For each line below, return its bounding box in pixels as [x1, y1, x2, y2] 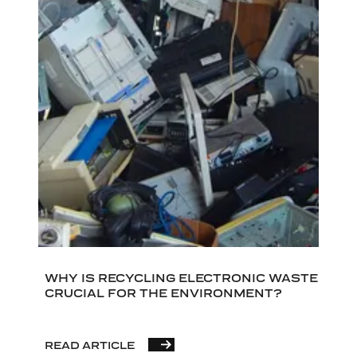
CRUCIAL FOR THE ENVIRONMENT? [44, 286, 282, 301]
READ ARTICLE [44, 339, 135, 353]
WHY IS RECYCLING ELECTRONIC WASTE [44, 271, 318, 286]
